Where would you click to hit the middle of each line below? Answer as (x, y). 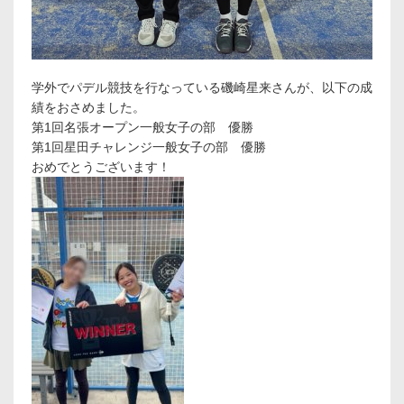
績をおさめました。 (88, 108)
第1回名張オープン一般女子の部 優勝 (142, 128)
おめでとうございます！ (101, 167)
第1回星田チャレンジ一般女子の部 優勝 (149, 147)
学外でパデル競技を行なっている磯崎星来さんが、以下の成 (202, 88)
